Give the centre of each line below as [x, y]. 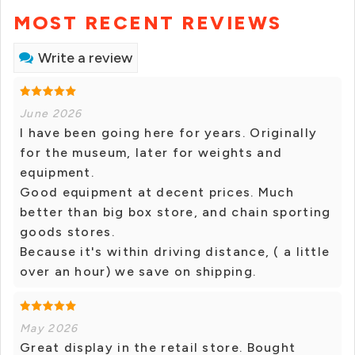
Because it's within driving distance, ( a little [175, 252]
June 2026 [51, 114]
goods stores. [67, 232]
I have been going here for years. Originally [169, 133]
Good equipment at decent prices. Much [157, 193]
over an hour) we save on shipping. [138, 272]
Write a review [85, 58]
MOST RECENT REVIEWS [148, 23]
